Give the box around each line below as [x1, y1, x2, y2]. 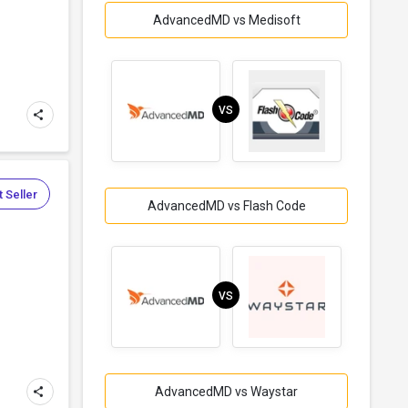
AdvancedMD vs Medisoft [152, 12, 301, 27]
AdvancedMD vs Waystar [155, 383, 298, 399]
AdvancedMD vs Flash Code [147, 198, 306, 213]
